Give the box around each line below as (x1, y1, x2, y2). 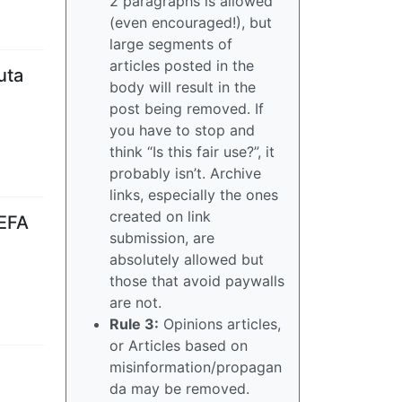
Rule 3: (109, 315, 159, 333)
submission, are (109, 229, 214, 247)
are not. (109, 293, 162, 311)
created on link (109, 207, 211, 225)
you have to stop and (109, 121, 255, 139)
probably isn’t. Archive (109, 164, 261, 182)
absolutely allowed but (109, 250, 264, 268)
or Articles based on (109, 336, 248, 354)
